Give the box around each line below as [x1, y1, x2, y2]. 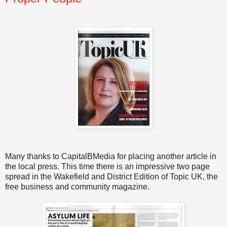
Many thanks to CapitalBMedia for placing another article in [5, 152, 216, 161]
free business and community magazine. [5, 182, 149, 192]
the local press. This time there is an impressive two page [5, 162, 210, 171]
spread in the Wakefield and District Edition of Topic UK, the [5, 172, 218, 181]
